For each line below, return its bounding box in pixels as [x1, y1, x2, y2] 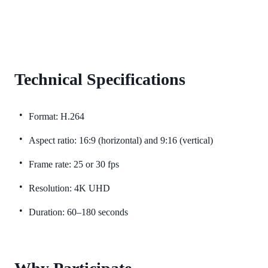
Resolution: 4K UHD [29, 182, 110, 193]
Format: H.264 [29, 111, 84, 121]
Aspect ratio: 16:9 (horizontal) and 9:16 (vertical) [29, 135, 213, 145]
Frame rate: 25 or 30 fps [29, 159, 119, 169]
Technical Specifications [14, 69, 185, 89]
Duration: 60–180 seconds [29, 206, 128, 217]
